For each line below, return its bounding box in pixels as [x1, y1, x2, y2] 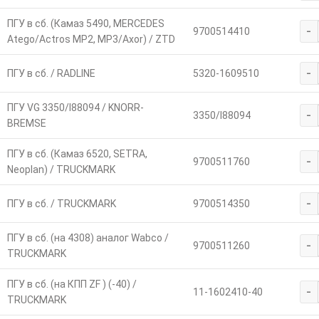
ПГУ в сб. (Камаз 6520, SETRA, [6, 147, 147, 159]
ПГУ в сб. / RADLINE [6, 67, 95, 79]
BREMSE [6, 117, 46, 129]
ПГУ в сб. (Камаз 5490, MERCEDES [6, 17, 164, 29]
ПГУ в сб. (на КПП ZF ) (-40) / [6, 278, 137, 290]
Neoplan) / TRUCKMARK [6, 163, 115, 175]
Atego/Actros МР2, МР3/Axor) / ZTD [6, 33, 175, 45]
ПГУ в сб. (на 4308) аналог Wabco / [6, 231, 169, 244]
